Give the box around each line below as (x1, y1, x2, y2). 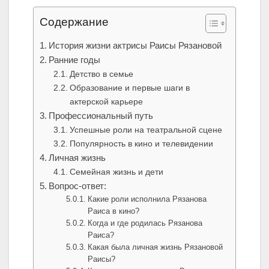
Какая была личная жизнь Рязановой (88, 243, 223, 252)
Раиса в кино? (88, 207, 140, 216)
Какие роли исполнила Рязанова (88, 195, 207, 204)
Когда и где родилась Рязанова (88, 219, 203, 228)
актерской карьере (69, 97, 143, 107)
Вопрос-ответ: (49, 181, 107, 192)
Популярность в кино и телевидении (69, 139, 213, 149)
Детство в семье (69, 69, 133, 79)
